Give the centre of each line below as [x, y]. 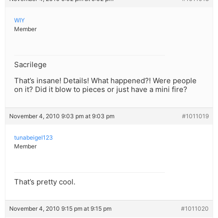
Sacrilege [30, 65]
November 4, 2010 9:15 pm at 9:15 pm [60, 209]
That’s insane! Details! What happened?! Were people [105, 81]
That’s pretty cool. [45, 182]
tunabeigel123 [34, 138]
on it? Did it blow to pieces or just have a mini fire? [101, 90]
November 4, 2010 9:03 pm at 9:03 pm [62, 116]
